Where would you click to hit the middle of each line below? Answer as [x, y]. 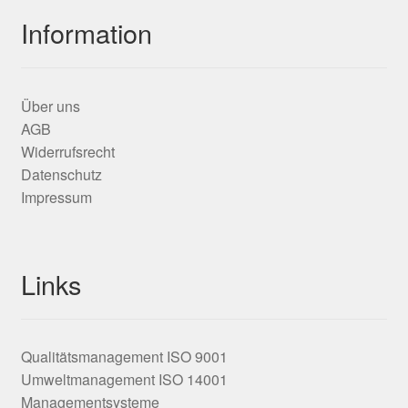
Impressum [56, 198]
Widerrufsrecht [67, 152]
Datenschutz [61, 175]
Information [86, 33]
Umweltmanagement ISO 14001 [124, 380]
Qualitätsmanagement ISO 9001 [124, 357]
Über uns [50, 107]
